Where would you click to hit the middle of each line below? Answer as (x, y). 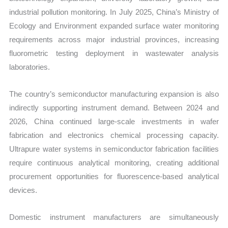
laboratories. (30, 67)
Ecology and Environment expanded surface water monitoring (114, 25)
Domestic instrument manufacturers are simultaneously (114, 217)
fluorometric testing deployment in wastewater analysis (114, 53)
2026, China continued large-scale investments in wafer (114, 121)
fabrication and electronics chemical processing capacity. (114, 135)
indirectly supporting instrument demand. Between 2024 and (114, 107)
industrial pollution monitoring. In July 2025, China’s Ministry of (114, 12)
